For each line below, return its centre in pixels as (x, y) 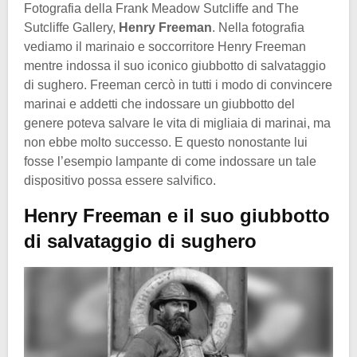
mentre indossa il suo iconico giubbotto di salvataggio (175, 65)
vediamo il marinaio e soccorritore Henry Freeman (165, 46)
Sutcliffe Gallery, (71, 27)
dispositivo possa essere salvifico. (120, 180)
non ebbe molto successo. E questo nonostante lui (166, 142)
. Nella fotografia (258, 27)
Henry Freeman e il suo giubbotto (177, 215)
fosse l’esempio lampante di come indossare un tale (170, 161)
